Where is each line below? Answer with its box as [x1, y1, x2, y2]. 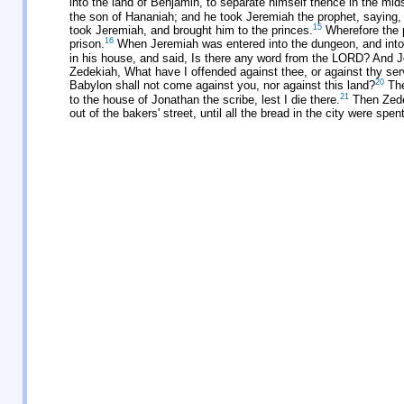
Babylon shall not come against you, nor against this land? [69, 78, 375, 93]
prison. [69, 37, 105, 51]
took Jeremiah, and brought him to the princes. [69, 23, 313, 38]
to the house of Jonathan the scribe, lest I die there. [69, 92, 340, 106]
